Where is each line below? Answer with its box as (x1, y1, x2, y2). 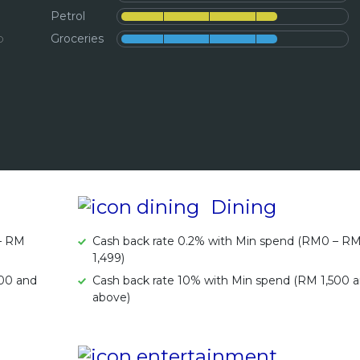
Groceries (51, 31, 104, 46)
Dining (210, 194, 276, 219)
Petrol (51, 9, 85, 23)
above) (92, 289, 130, 305)
